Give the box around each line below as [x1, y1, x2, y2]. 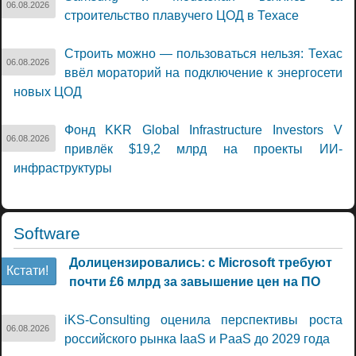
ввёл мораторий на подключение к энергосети [64, 66, 342, 80]
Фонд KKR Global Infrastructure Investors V [64, 123, 342, 137]
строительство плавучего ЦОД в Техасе [64, 9, 299, 23]
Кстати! [6, 263, 48, 277]
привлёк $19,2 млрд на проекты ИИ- [64, 142, 342, 157]
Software [14, 224, 80, 244]
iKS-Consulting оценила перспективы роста [64, 312, 342, 327]
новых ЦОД [14, 85, 82, 99]
